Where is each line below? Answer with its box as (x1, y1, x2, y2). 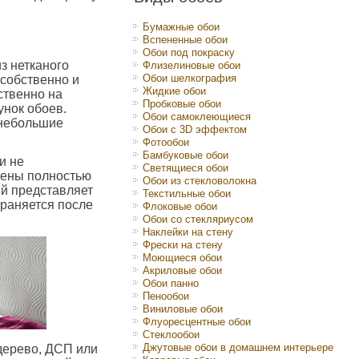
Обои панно (143, 277, 199, 289)
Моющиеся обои (143, 252, 222, 264)
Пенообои (143, 290, 189, 302)
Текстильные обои (143, 188, 231, 200)
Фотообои (143, 136, 189, 148)
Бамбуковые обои (143, 149, 228, 161)
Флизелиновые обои (143, 59, 240, 71)
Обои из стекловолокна (143, 175, 256, 187)
